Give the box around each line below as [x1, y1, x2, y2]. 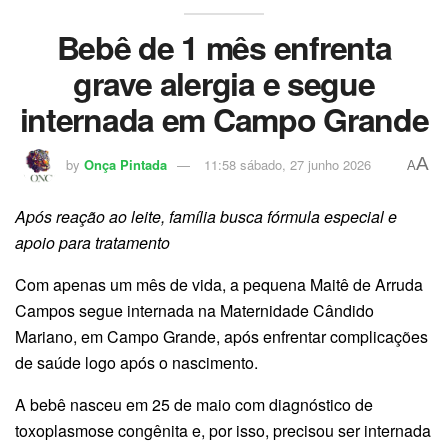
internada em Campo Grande [19, 95, 429, 142]
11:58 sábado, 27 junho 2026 [203, 155, 371, 175]
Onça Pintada [83, 155, 167, 175]
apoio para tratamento [15, 231, 170, 255]
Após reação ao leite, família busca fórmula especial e [15, 205, 397, 229]
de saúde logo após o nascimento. [15, 351, 258, 375]
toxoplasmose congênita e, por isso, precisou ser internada [15, 419, 431, 443]
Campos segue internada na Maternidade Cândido [15, 299, 374, 323]
